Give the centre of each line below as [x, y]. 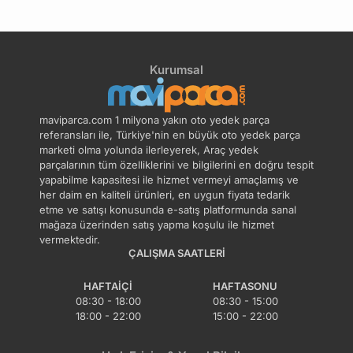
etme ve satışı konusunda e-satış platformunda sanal [168, 210]
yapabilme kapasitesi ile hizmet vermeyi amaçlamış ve [169, 180]
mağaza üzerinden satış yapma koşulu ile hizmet [157, 225]
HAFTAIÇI [108, 286]
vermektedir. [70, 240]
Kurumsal [176, 70]
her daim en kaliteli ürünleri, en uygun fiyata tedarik [165, 195]
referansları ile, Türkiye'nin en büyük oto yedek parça [170, 135]
